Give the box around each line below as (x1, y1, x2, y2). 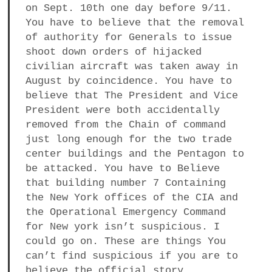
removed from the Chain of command (25, 118, 226, 131)
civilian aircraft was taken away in (25, 60, 238, 72)
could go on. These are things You (25, 235, 226, 247)
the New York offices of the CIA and (25, 191, 238, 203)
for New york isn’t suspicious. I (25, 220, 220, 233)
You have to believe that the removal (25, 16, 244, 29)
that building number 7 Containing (25, 177, 226, 189)
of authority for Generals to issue (25, 31, 232, 43)
